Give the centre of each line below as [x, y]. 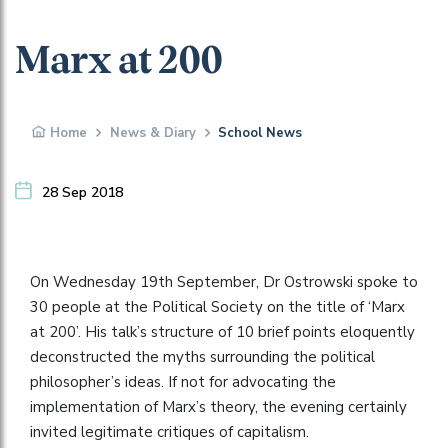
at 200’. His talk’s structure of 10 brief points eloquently [222, 331]
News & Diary [152, 132]
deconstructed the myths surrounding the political [202, 356]
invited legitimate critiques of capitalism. [169, 431]
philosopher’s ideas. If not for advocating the [183, 381]
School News [260, 132]
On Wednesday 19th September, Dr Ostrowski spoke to [224, 281]
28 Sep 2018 [82, 192]
